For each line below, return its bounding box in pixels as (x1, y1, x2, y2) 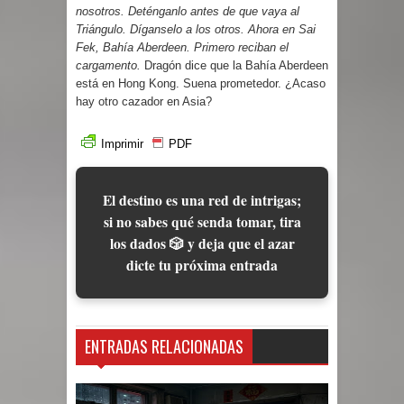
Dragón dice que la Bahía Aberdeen (141, 58, 328, 72)
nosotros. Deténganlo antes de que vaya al (76, 4, 299, 18)
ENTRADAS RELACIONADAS (85, 335, 243, 359)
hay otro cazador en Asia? (76, 94, 212, 108)
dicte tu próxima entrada (126, 254, 278, 275)
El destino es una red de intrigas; (103, 189, 301, 210)
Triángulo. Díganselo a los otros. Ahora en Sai (76, 22, 316, 36)
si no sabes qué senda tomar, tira (103, 211, 301, 232)
